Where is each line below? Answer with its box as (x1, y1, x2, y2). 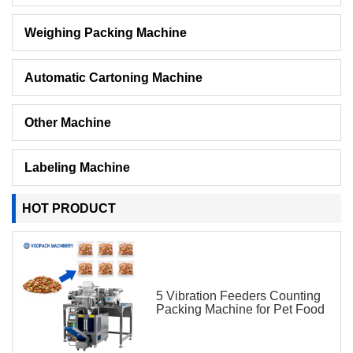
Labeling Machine (24, 160, 130, 174)
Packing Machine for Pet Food (156, 302, 325, 316)
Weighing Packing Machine (24, 25, 187, 39)
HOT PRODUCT (22, 201, 116, 215)
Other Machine (24, 115, 111, 129)
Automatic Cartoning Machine (24, 70, 203, 84)
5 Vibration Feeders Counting (156, 288, 321, 303)
